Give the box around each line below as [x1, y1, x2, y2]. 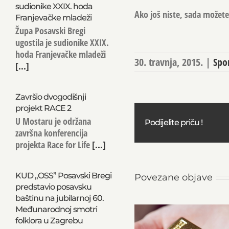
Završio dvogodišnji [15, 92, 86, 102]
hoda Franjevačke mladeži [15, 48, 106, 60]
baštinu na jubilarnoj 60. [15, 193, 104, 203]
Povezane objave [134, 171, 213, 183]
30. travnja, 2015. [134, 55, 203, 69]
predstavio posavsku [15, 182, 91, 192]
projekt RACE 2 [15, 103, 71, 113]
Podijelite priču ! [144, 117, 202, 127]
